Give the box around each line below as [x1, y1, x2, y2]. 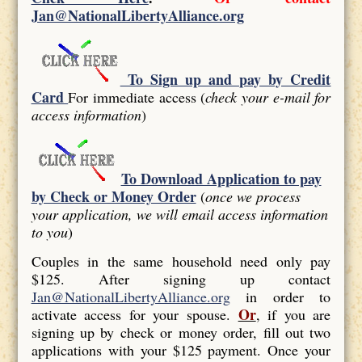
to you [31, 221, 68, 242]
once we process [204, 186, 301, 206]
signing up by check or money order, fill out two [31, 322, 331, 342]
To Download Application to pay [120, 167, 322, 189]
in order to [229, 286, 331, 306]
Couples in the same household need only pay [31, 250, 331, 271]
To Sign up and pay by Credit [120, 68, 331, 90]
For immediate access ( [68, 86, 206, 107]
